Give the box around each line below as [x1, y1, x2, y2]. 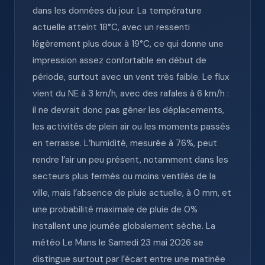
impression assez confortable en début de [33, 54, 206, 66]
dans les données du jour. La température [33, 5, 202, 17]
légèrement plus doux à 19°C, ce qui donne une [33, 38, 224, 50]
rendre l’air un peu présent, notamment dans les [33, 154, 228, 166]
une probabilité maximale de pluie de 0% [33, 203, 198, 215]
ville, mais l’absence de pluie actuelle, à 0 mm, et [33, 187, 231, 199]
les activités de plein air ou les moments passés [33, 121, 230, 132]
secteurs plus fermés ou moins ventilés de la [33, 170, 216, 182]
